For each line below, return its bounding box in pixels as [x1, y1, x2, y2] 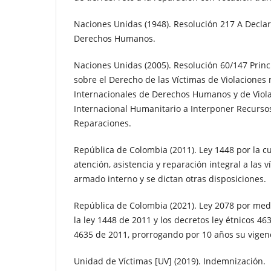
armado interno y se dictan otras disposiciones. [74, 173, 266, 185]
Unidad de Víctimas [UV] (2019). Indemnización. [74, 255, 266, 267]
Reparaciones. [74, 117, 131, 129]
